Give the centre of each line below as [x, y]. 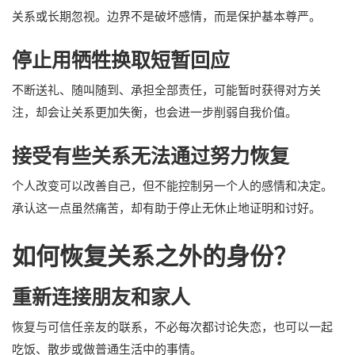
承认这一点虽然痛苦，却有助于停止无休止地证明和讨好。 [166, 208]
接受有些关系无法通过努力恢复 [151, 156]
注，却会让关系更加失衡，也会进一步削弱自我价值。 [155, 112]
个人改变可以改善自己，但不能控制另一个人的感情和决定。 [172, 185]
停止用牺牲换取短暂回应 [121, 60]
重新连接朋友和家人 [101, 297]
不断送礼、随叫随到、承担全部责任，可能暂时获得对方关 [166, 90]
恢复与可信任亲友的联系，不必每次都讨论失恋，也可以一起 [172, 326]
